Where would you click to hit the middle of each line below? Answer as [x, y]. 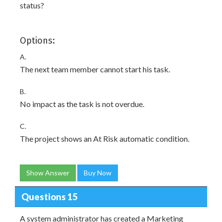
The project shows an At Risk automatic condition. [105, 139]
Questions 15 [49, 196]
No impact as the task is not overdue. [82, 104]
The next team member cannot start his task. [95, 69]
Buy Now [98, 173]
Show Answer [48, 173]
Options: [37, 41]
